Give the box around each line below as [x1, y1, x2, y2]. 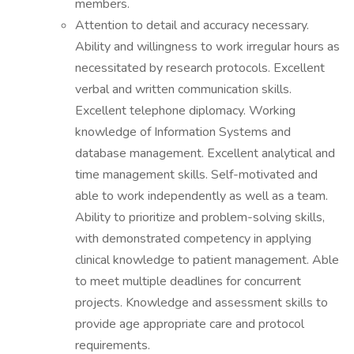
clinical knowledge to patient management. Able [75, 251, 339, 269]
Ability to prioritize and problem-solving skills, [75, 209, 325, 226]
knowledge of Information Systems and [75, 123, 291, 141]
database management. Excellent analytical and [75, 145, 335, 162]
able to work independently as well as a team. [75, 187, 328, 205]
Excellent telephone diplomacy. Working [75, 102, 296, 119]
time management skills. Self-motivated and [75, 166, 318, 183]
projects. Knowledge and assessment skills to [75, 294, 328, 311]
